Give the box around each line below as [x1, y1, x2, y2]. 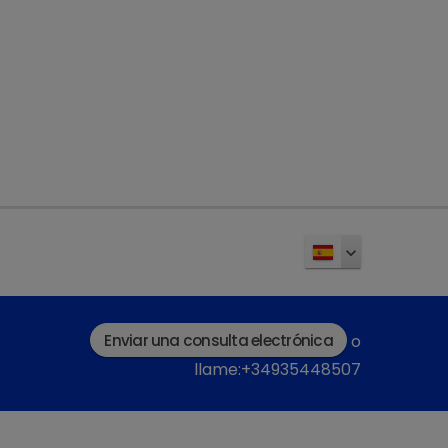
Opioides [104, 79, 197, 111]
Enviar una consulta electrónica [104, 329, 333, 351]
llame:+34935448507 [194, 358, 362, 382]
